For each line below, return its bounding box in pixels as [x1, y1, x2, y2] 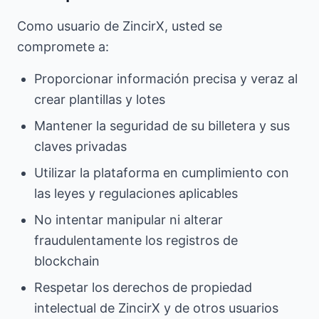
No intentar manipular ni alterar [34, 212, 223, 227]
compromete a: [17, 39, 109, 54]
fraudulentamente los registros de [34, 233, 238, 248]
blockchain [34, 253, 100, 268]
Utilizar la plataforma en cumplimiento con [34, 165, 289, 180]
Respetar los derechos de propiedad [34, 280, 252, 295]
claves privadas [34, 139, 127, 154]
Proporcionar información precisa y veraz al [34, 71, 298, 86]
